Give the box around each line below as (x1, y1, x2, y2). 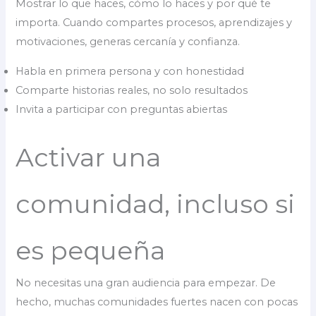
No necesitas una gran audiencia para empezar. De (16, 276, 276, 290)
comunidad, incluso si (16, 188, 296, 220)
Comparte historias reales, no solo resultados (16, 83, 248, 97)
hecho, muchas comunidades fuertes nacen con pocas (16, 296, 298, 309)
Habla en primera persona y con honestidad (16, 64, 245, 78)
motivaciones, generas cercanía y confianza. (16, 35, 241, 48)
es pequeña (16, 235, 166, 267)
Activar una (16, 142, 162, 174)
